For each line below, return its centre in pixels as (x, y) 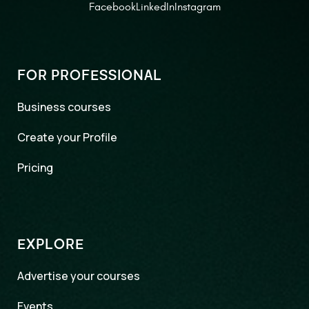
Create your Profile (67, 138)
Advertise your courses (79, 276)
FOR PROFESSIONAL (90, 76)
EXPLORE (51, 245)
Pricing (35, 168)
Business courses (64, 107)
